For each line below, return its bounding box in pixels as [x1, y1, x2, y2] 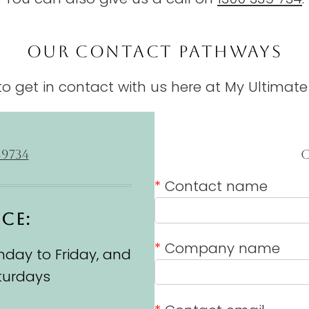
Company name [161, 238, 280, 258]
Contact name [161, 177, 268, 197]
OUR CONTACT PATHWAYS [26, 41, 283, 61]
